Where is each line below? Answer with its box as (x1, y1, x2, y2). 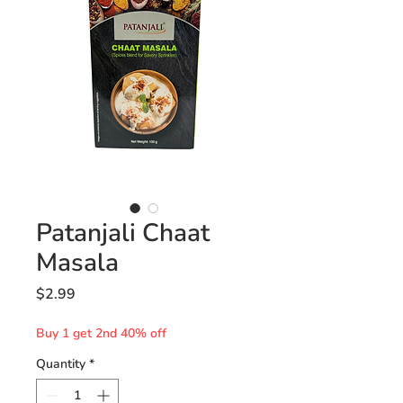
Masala (36, 246, 119, 280)
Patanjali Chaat (36, 216, 210, 250)
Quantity (36, 355, 85, 372)
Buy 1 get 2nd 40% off (36, 325, 166, 342)
